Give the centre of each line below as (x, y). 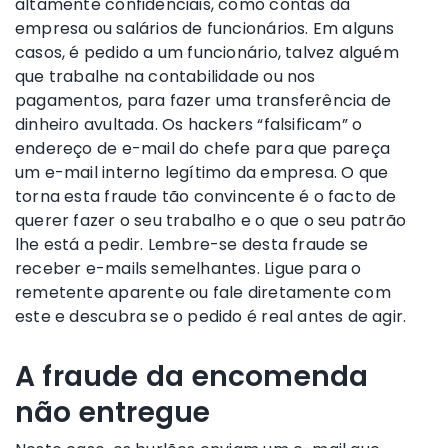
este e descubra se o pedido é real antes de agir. (211, 316)
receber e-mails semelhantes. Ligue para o (188, 268)
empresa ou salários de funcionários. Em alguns (205, 28)
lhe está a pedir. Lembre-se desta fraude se (192, 244)
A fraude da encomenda (192, 376)
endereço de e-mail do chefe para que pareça (203, 148)
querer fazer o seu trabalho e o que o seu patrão (211, 220)
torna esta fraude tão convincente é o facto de (206, 196)
